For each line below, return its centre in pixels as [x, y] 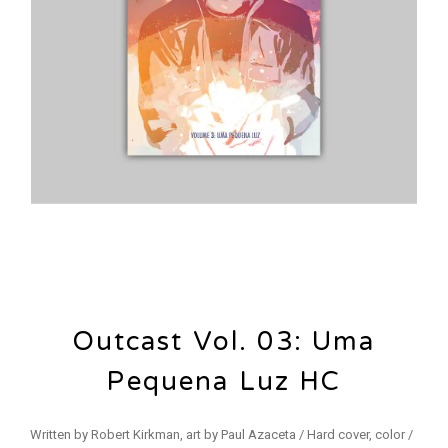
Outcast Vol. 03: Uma [224, 341]
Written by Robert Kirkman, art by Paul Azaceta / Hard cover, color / [221, 434]
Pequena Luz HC [224, 381]
